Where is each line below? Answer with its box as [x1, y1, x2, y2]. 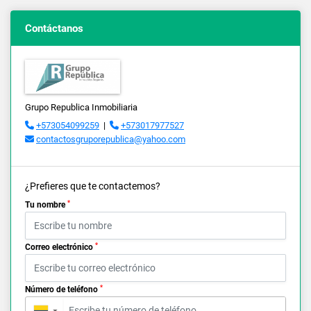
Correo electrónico [25, 242, 95, 253]
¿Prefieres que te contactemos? [25, 180, 160, 192]
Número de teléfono [25, 285, 100, 295]
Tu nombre [25, 200, 67, 210]
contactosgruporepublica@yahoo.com [36, 134, 185, 145]
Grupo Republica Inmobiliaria [25, 102, 137, 113]
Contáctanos [25, 22, 83, 35]
